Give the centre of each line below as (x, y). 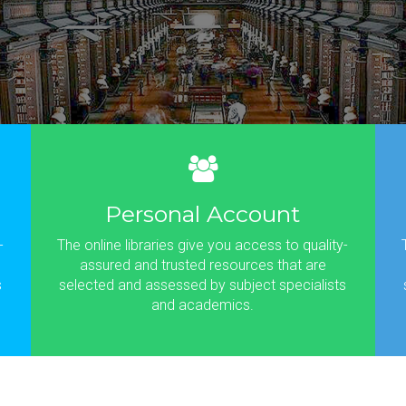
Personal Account (203, 214)
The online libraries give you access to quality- (203, 245)
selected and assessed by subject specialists (203, 285)
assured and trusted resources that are (203, 265)
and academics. (203, 305)
